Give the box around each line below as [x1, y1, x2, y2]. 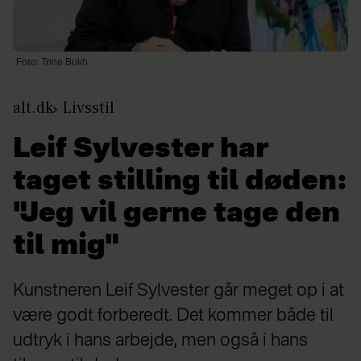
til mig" [13, 233, 119, 261]
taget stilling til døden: [13, 168, 346, 197]
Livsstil [62, 98, 114, 119]
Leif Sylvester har [13, 136, 268, 164]
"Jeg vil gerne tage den [13, 201, 340, 229]
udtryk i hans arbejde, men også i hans [13, 332, 308, 351]
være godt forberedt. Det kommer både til [13, 307, 334, 326]
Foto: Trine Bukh [15, 58, 88, 68]
